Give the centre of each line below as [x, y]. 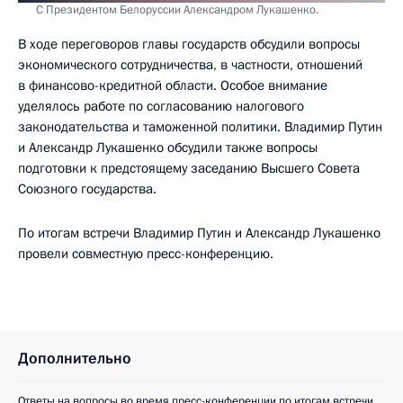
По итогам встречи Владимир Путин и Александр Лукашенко [199, 233]
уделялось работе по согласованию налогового [161, 106]
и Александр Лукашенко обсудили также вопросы [168, 148]
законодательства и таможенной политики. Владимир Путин [200, 127]
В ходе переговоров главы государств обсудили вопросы [189, 44]
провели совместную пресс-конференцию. [146, 254]
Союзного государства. [87, 189]
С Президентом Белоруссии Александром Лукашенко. [177, 10]
